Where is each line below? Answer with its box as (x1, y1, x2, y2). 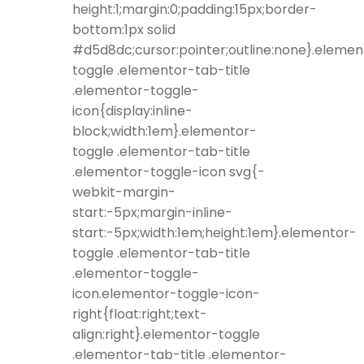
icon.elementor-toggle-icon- (72, 284, 260, 304)
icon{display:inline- (72, 102, 193, 121)
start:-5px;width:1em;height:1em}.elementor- (72, 223, 357, 243)
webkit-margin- (72, 183, 175, 202)
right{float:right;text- (72, 305, 207, 324)
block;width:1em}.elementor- (72, 122, 257, 141)
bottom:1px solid (72, 20, 175, 40)
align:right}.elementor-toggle (72, 325, 260, 344)
